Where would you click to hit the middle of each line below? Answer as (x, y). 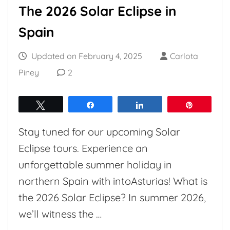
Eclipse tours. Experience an (83, 148)
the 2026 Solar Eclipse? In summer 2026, (112, 198)
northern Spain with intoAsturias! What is (113, 181)
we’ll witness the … (60, 214)
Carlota (184, 56)
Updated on (54, 56)
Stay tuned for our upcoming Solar (99, 132)
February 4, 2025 (110, 56)
